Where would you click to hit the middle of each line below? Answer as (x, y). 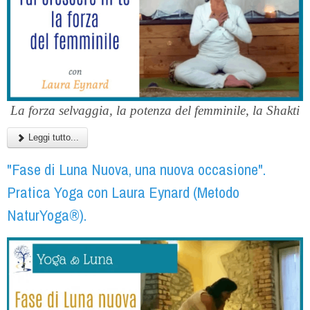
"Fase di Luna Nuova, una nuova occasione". (136, 169)
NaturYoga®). (47, 215)
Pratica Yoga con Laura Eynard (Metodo (123, 192)
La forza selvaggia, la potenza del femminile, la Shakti (155, 110)
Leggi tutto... (52, 137)
